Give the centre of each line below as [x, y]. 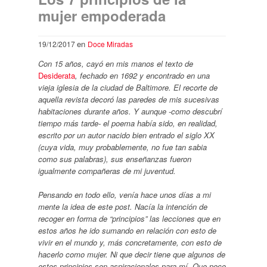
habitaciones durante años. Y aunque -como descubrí [130, 111]
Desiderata [56, 75]
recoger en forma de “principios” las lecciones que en [129, 218]
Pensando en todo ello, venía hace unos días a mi [124, 194]
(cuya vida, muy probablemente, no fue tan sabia [122, 147]
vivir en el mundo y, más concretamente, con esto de [130, 242]
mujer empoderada [102, 15]
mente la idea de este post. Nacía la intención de [122, 206]
